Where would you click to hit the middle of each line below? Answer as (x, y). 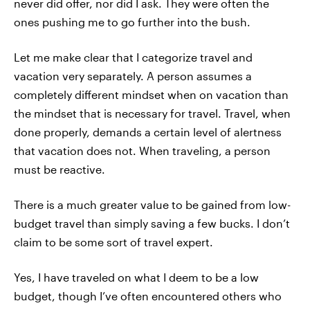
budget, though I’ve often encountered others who (148, 296)
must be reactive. (60, 169)
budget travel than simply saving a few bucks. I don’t (152, 223)
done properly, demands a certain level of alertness (148, 132)
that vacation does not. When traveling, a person (142, 151)
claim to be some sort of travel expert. (113, 242)
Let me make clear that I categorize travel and (133, 57)
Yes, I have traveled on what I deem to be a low (136, 277)
